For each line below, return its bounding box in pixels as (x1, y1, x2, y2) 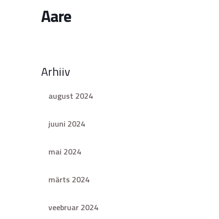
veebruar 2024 (48, 201, 98, 213)
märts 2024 (48, 174, 89, 185)
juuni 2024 (48, 118, 85, 130)
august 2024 (48, 90, 93, 102)
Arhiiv (41, 63, 70, 80)
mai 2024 (48, 146, 81, 157)
